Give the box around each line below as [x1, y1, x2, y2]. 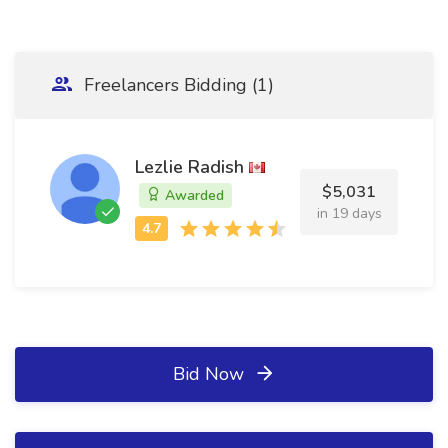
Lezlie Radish [135, 155, 244, 179]
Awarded [161, 186, 224, 205]
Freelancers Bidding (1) [79, 73, 274, 97]
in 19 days [316, 204, 382, 223]
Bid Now [172, 362, 249, 386]
